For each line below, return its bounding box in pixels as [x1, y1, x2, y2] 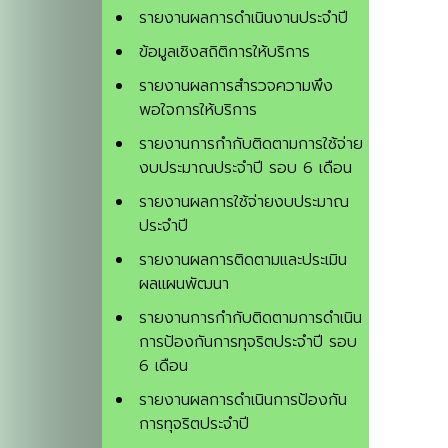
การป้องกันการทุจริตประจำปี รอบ [139, 330, 357, 355]
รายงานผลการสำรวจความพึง [139, 74, 333, 99]
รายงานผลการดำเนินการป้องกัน [139, 388, 347, 413]
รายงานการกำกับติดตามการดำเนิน [139, 306, 362, 331]
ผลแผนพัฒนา [139, 272, 229, 297]
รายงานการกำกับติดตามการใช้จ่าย [139, 132, 363, 157]
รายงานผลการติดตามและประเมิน [139, 248, 347, 273]
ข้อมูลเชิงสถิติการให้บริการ [139, 40, 310, 65]
